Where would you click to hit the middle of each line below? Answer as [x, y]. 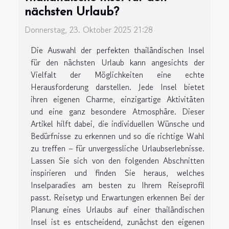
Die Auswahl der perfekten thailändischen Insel [118, 50]
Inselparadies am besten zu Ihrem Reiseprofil [118, 185]
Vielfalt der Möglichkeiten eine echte [118, 75]
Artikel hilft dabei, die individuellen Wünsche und [118, 124]
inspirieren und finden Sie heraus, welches [118, 173]
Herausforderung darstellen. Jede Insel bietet [118, 87]
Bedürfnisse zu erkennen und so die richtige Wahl [118, 136]
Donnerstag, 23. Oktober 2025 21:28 [89, 30]
